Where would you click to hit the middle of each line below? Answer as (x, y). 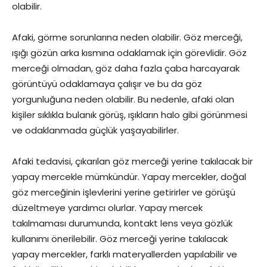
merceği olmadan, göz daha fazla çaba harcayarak (126, 68)
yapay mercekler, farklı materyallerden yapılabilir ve (125, 254)
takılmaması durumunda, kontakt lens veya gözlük (122, 223)
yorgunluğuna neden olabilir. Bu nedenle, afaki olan (123, 99)
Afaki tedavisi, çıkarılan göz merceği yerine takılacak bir (132, 161)
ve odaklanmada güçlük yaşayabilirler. (95, 130)
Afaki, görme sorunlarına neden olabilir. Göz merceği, (127, 37)
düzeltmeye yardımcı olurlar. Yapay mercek (107, 208)
